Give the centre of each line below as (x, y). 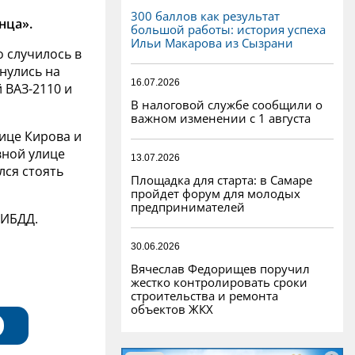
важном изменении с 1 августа (221, 118)
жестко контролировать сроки (219, 282)
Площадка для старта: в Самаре (221, 179)
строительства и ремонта (204, 295)
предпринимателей (188, 206)
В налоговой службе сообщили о (227, 104)
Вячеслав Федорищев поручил (220, 268)
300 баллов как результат (205, 15)
